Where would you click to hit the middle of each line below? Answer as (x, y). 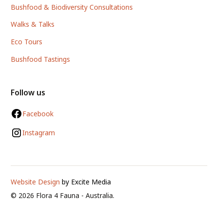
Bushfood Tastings (41, 59)
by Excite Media (86, 182)
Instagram (39, 132)
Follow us (28, 93)
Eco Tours (27, 42)
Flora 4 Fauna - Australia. (74, 196)
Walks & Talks (33, 24)
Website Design (36, 182)
